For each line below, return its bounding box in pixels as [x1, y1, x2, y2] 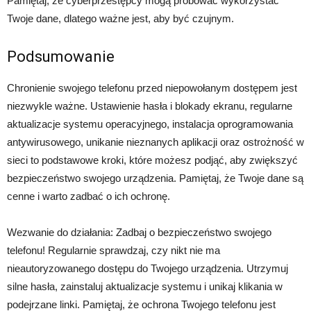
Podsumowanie [7, 48, 115, 66]
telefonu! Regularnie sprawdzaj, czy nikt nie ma [7, 244, 220, 257]
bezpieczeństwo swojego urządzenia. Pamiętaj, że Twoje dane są [7, 172, 303, 185]
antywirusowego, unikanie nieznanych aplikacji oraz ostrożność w [7, 136, 304, 149]
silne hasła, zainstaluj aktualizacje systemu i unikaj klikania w [7, 280, 283, 293]
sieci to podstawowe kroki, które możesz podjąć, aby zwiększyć [7, 154, 298, 167]
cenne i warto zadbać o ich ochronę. [7, 190, 170, 203]
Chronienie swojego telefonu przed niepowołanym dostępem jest [7, 82, 297, 94]
